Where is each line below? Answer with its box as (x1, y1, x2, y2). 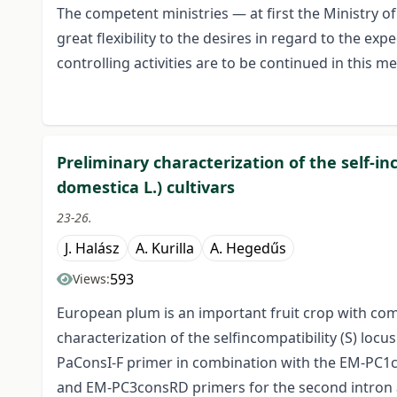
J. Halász (65, 238, 120, 259)
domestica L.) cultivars (57, 176, 235, 198)
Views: (73, 270, 110, 288)
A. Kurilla (136, 238, 194, 259)
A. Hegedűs (210, 238, 286, 259)
